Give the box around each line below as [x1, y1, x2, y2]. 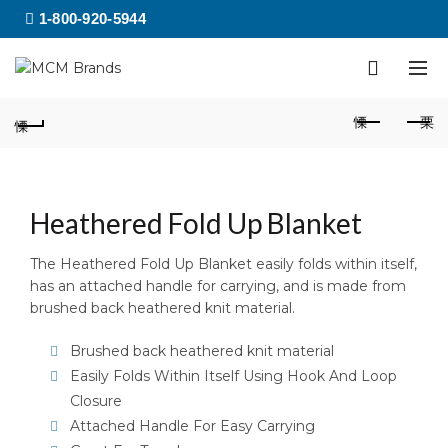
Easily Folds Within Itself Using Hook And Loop [70, 367, 397, 385]
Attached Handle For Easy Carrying [70, 417, 315, 435]
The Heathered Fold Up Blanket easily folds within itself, [30, 255, 417, 273]
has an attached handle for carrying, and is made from [30, 277, 406, 295]
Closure [70, 392, 122, 410]
